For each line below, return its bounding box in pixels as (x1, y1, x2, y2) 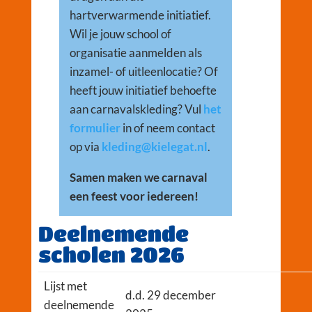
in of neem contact (120, 120, 215, 135)
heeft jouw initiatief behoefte (69, 82, 217, 97)
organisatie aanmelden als (69, 45, 202, 60)
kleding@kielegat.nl (101, 139, 208, 154)
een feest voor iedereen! (69, 188, 198, 203)
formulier (69, 120, 120, 135)
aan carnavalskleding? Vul (69, 101, 203, 116)
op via (69, 139, 102, 154)
